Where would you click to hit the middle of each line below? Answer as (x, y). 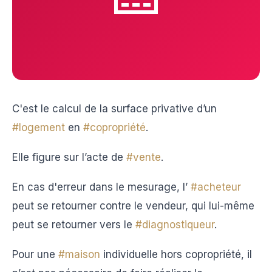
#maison (79, 254)
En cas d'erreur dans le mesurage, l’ (101, 187)
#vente (144, 157)
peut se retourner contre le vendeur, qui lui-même (133, 206)
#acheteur (216, 187)
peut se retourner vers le (74, 225)
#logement (39, 127)
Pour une (35, 254)
